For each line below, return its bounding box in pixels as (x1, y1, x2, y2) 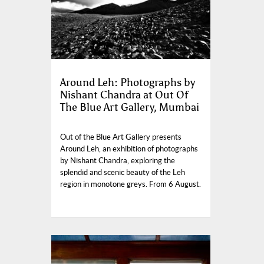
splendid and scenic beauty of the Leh (60, 168, 185, 177)
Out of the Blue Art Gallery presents (60, 133, 181, 142)
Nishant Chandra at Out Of (60, 88, 188, 102)
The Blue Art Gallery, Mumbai (60, 101, 199, 114)
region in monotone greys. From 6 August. (60, 180, 201, 189)
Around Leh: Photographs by (60, 76, 195, 90)
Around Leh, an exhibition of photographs (60, 144, 198, 154)
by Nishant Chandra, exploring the (60, 156, 175, 166)
